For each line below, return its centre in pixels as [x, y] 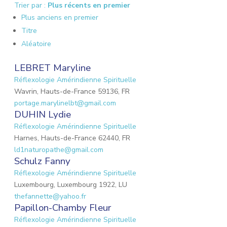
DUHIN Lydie [43, 115]
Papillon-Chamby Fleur [63, 208]
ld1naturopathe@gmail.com [59, 150]
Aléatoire [36, 44]
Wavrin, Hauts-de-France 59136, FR [72, 91]
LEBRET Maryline [52, 68]
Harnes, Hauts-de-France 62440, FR [72, 138]
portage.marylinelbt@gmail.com [65, 103]
